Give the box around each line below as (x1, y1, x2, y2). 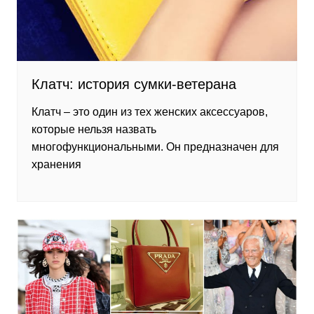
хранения (31, 158, 81, 171)
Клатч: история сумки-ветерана (31, 76, 236, 93)
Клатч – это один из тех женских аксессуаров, (31, 106, 268, 118)
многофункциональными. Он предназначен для (31, 141, 279, 153)
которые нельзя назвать (31, 123, 156, 136)
